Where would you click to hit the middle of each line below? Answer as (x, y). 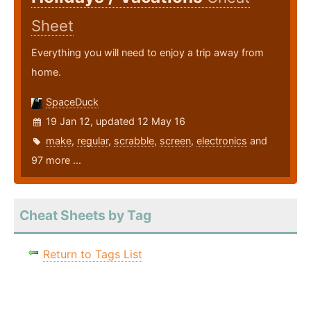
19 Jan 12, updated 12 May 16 (116, 121)
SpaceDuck (72, 102)
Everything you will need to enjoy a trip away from (148, 53)
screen (175, 141)
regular (93, 141)
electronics (222, 141)
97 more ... (56, 160)
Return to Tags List (93, 254)
